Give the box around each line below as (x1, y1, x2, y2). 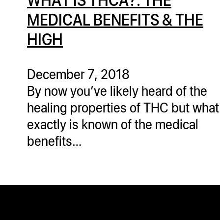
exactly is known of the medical (27, 115, 198, 132)
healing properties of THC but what (27, 98, 219, 115)
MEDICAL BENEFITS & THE (27, 9, 203, 29)
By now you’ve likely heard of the (27, 82, 207, 99)
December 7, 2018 (27, 65, 130, 82)
